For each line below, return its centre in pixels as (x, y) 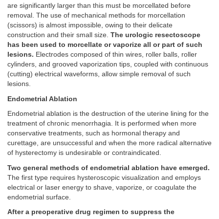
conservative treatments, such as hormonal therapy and (94, 133)
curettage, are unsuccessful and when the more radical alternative (109, 143)
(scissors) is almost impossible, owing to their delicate (90, 25)
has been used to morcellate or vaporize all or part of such (105, 45)
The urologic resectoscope (155, 35)
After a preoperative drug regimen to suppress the (91, 212)
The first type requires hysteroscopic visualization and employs (104, 177)
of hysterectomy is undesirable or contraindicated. (84, 153)
